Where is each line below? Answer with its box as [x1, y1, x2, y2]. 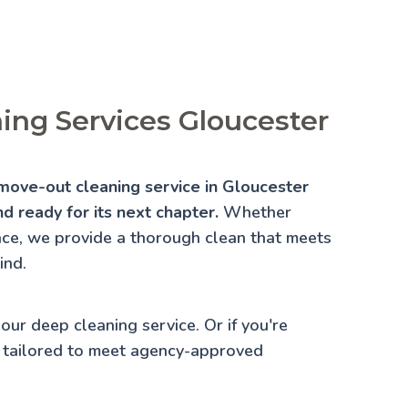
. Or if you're [196, 313, 288, 336]
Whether [219, 200, 291, 223]
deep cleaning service [31, 313, 196, 336]
